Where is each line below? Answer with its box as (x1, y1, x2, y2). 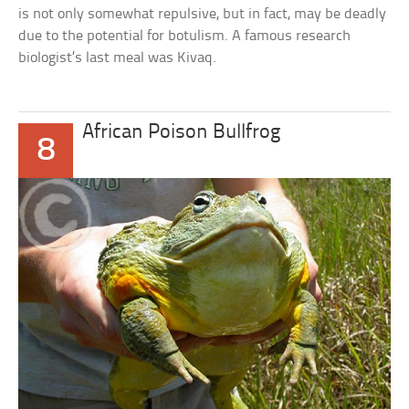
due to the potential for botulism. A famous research (18, 27, 351, 44)
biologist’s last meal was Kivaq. (18, 49, 217, 66)
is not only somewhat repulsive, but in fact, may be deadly (18, 5, 387, 22)
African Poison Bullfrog (82, 121, 281, 143)
